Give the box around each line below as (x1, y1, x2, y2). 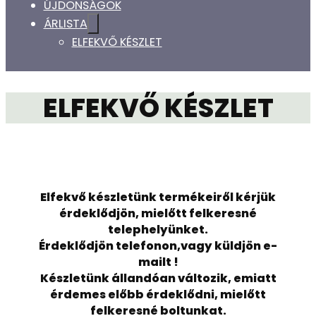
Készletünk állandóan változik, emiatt (39, 270, 276, 287)
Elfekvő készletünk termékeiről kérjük (40, 189, 276, 206)
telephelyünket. (108, 221, 208, 238)
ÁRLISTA (43, 15, 87, 32)
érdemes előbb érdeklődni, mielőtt (50, 286, 266, 303)
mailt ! (138, 254, 178, 271)
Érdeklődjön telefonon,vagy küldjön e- (39, 238, 277, 255)
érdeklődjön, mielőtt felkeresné (59, 205, 257, 222)
